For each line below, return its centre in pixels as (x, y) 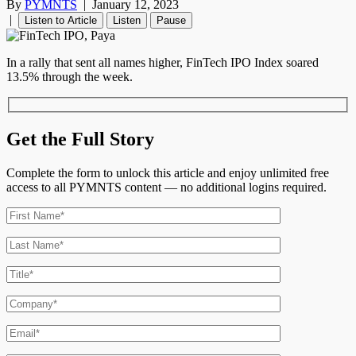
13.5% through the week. (70, 77)
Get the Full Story (80, 139)
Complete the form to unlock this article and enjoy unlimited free (168, 172)
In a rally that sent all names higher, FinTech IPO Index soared (163, 63)
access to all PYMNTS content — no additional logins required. (166, 187)
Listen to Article (61, 21)
